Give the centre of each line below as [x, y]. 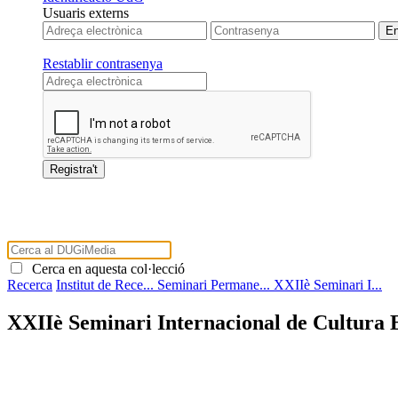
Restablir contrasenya [103, 63]
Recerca [30, 284]
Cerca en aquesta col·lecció [105, 268]
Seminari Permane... [215, 284]
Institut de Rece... [107, 284]
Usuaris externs [86, 12]
